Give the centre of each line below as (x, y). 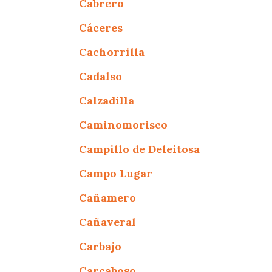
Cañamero (108, 197)
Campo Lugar (116, 173)
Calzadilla (107, 100)
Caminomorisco (124, 124)
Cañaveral (108, 222)
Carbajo (100, 246)
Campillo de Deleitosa (140, 149)
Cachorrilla (112, 52)
